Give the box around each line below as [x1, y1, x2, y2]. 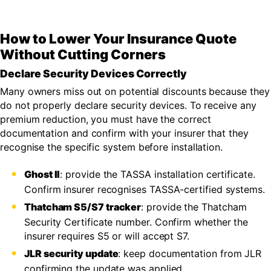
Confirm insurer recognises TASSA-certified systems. [24, 183, 265, 196]
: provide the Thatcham [141, 201, 247, 214]
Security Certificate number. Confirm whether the [24, 216, 249, 229]
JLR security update [24, 247, 119, 260]
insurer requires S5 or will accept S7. [24, 230, 189, 243]
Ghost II [24, 168, 60, 181]
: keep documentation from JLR [118, 247, 262, 260]
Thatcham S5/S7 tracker [24, 201, 142, 214]
